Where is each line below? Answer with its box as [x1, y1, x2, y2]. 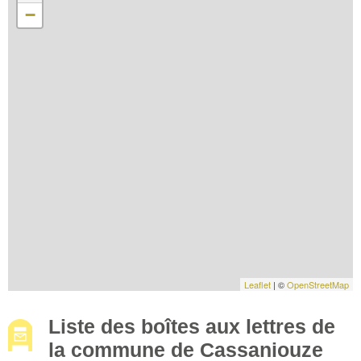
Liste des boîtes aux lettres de [48, 314, 335, 338]
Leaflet [244, 277, 271, 291]
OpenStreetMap [287, 277, 349, 291]
